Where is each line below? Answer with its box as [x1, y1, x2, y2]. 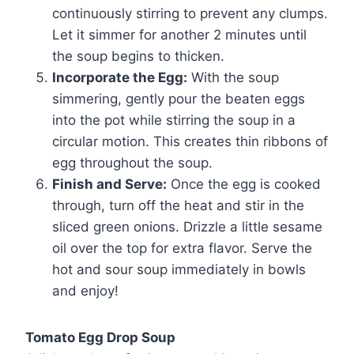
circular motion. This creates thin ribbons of [52, 133, 328, 149]
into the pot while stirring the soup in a [52, 111, 296, 128]
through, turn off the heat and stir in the [52, 197, 304, 213]
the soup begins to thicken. [52, 47, 224, 64]
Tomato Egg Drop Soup [25, 329, 175, 345]
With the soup [187, 69, 279, 85]
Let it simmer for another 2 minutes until [52, 26, 307, 43]
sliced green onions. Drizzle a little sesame [52, 218, 322, 235]
